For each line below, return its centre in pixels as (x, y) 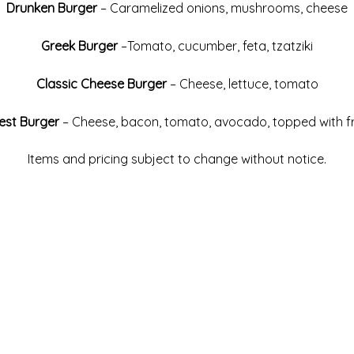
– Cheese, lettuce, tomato (244, 84)
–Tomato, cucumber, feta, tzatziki (217, 46)
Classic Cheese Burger (103, 84)
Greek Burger (81, 46)
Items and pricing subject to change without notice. (177, 159)
